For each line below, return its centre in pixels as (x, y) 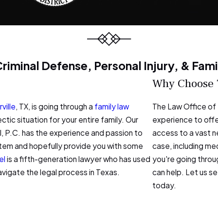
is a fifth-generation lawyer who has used (78, 159)
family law (112, 107)
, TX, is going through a (55, 107)
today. (164, 185)
